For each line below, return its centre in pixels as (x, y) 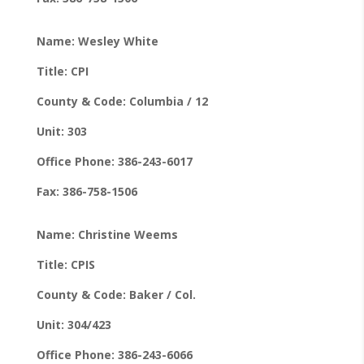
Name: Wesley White (97, 41)
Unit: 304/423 (74, 324)
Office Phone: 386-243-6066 (114, 354)
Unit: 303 (61, 131)
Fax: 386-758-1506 (87, 191)
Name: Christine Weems (107, 234)
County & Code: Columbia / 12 (122, 101)
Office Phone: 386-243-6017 (114, 161)
